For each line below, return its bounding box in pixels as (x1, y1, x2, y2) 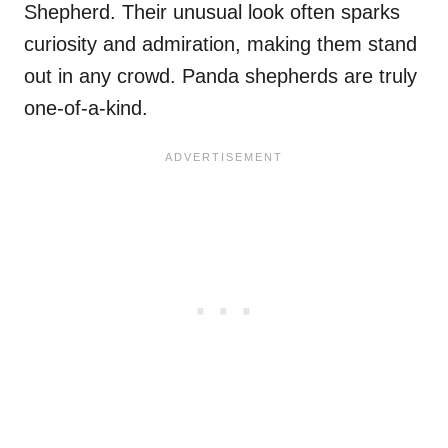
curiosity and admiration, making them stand (24, 32, 417, 55)
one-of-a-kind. (24, 96, 148, 119)
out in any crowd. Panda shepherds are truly (24, 64, 417, 87)
